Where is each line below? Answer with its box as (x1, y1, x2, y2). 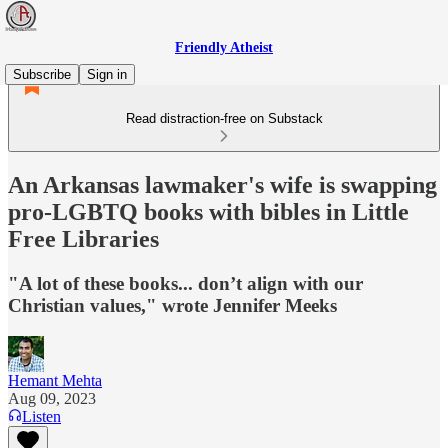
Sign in (87, 67, 127, 82)
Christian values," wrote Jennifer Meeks (8, 294, 337, 316)
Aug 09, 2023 (8, 389, 96, 407)
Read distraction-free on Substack (125, 111, 323, 126)
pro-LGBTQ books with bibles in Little (8, 198, 409, 225)
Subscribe (13, 67, 71, 82)
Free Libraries (8, 225, 159, 252)
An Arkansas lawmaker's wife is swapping (8, 171, 437, 198)
